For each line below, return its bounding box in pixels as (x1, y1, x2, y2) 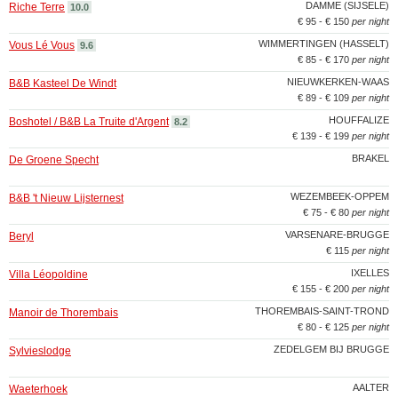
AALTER (353, 382, 389, 393)
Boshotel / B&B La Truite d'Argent (9, 115, 169, 128)
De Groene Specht (9, 154, 99, 166)
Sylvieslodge (9, 345, 71, 357)
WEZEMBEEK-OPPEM (291, 191, 389, 202)
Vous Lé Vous (9, 39, 75, 52)
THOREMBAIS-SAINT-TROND (255, 306, 389, 316)
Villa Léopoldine (9, 268, 88, 281)
